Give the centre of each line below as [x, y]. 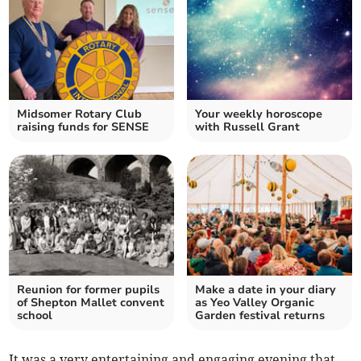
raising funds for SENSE [83, 127]
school [35, 316]
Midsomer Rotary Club [80, 114]
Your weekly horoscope [259, 114]
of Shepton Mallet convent [91, 303]
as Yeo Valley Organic [255, 303]
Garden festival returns [260, 316]
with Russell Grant [247, 127]
